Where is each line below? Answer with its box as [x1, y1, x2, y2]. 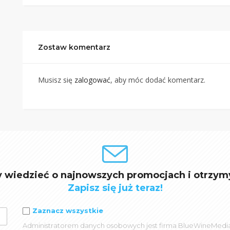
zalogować [74, 75, 110, 85]
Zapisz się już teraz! [67, 182, 163, 194]
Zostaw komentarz [38, 43, 110, 52]
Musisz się [38, 75, 74, 85]
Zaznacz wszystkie [32, 206, 103, 215]
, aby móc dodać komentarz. [110, 75, 205, 85]
